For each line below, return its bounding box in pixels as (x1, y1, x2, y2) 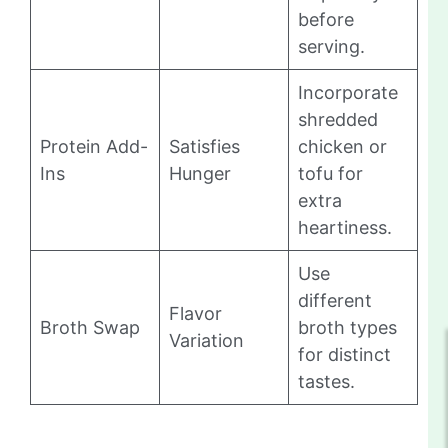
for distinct (298, 343, 391, 365)
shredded (298, 108, 378, 130)
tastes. (298, 370, 355, 392)
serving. (298, 35, 365, 57)
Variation (169, 329, 244, 351)
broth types (298, 316, 397, 338)
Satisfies (169, 135, 240, 157)
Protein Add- (40, 135, 148, 157)
